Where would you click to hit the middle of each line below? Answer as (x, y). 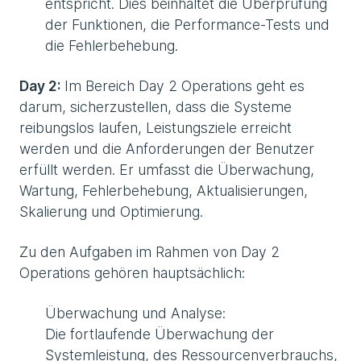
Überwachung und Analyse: (135, 313)
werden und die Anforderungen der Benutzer (167, 149)
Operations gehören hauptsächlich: (132, 273)
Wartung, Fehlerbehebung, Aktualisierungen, (164, 191)
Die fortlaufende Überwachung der (160, 334)
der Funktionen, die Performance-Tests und (187, 25)
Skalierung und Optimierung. (111, 212)
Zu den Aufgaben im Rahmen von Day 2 (149, 252)
